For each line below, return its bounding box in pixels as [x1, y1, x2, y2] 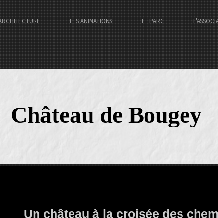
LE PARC [142, 17, 164, 25]
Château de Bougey [11, 102, 202, 127]
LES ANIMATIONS [70, 17, 112, 25]
